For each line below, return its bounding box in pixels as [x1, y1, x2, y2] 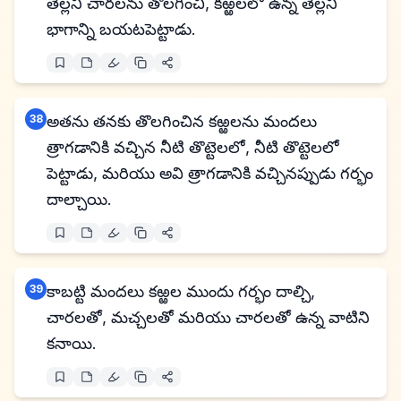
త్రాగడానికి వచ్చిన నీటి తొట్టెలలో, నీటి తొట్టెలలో [47, 138, 339, 157]
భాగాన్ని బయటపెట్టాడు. [47, 20, 196, 38]
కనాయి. [47, 334, 97, 353]
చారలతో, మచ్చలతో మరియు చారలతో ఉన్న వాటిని [47, 308, 370, 327]
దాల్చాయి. [47, 190, 112, 209]
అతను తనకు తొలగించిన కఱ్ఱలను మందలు [47, 112, 317, 131]
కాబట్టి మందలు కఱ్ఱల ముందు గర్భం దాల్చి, [47, 282, 315, 301]
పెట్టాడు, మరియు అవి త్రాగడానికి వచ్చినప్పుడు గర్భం [47, 164, 373, 183]
